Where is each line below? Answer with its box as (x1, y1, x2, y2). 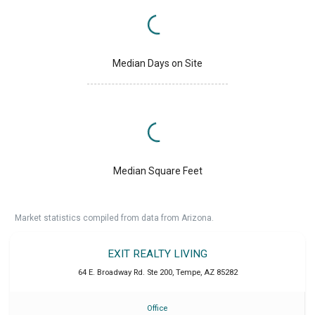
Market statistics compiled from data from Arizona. (15, 213, 214, 224)
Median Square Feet (112, 165, 202, 177)
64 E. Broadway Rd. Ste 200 (77, 268, 172, 278)
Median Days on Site (112, 58, 202, 70)
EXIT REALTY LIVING (108, 247, 207, 261)
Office (147, 304, 167, 314)
